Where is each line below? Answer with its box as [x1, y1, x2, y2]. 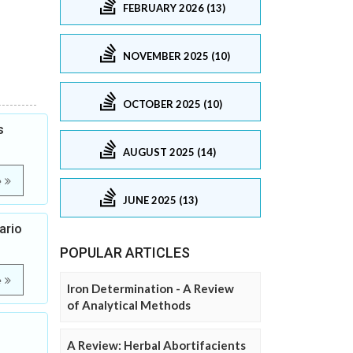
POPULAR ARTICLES [60, 244, 190, 261]
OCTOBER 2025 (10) [123, 97, 222, 110]
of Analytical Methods [67, 298, 191, 312]
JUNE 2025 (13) [123, 193, 198, 206]
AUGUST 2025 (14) [123, 145, 216, 158]
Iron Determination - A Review [67, 281, 234, 295]
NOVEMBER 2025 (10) [123, 49, 230, 62]
